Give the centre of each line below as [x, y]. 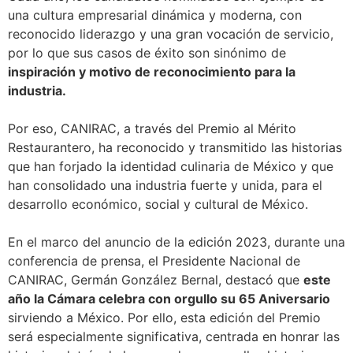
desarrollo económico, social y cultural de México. [158, 204]
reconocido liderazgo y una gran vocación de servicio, [171, 34]
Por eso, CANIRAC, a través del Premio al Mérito [152, 129]
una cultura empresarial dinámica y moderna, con [155, 15]
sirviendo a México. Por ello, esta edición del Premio [164, 318]
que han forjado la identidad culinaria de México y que [171, 167]
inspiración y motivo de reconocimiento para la [152, 72]
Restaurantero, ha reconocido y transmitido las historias [175, 148]
